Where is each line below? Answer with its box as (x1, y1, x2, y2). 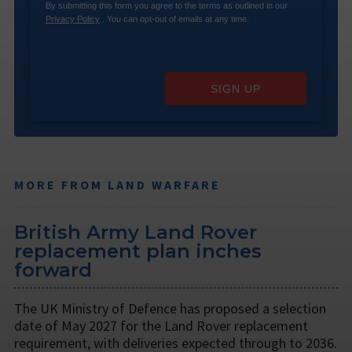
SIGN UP (211, 82, 261, 95)
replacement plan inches (14, 239, 262, 262)
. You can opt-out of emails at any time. (99, 13, 249, 24)
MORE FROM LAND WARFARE (14, 176, 221, 192)
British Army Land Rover (14, 220, 257, 244)
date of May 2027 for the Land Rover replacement (14, 316, 308, 335)
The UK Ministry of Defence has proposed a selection (14, 299, 326, 317)
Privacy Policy (45, 13, 100, 24)
